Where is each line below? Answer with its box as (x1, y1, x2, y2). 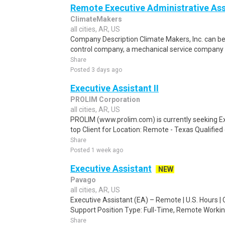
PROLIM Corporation (70, 95, 140, 103)
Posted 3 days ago (70, 66, 122, 73)
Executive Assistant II (70, 83, 159, 93)
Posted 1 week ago (70, 147, 123, 154)
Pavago (70, 176, 96, 184)
